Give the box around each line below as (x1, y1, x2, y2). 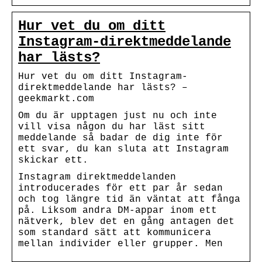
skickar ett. (18, 154, 88, 166)
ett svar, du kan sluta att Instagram (18, 143, 229, 154)
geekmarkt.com (18, 93, 94, 104)
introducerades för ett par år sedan (18, 182, 223, 194)
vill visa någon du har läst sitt (18, 121, 205, 132)
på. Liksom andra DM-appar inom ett (18, 205, 217, 216)
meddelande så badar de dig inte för (18, 132, 223, 143)
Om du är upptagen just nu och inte (18, 110, 217, 121)
